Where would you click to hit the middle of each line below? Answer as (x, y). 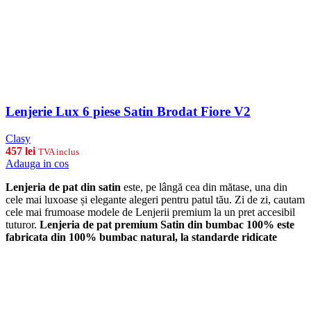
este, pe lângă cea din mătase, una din (204, 187)
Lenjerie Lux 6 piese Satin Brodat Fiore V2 (128, 112)
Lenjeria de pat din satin (63, 187)
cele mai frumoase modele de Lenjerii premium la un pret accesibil (150, 212)
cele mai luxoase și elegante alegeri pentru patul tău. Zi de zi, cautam (155, 199)
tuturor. (23, 224)
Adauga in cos (37, 163)
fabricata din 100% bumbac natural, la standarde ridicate (141, 237)
